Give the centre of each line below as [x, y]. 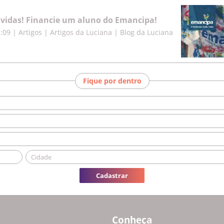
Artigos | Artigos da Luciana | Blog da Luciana [96, 32]
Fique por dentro [112, 81]
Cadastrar [112, 175]
